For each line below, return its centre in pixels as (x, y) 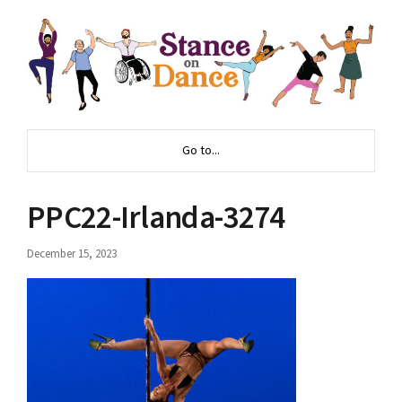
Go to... (201, 150)
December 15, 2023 (72, 253)
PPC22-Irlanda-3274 (156, 218)
